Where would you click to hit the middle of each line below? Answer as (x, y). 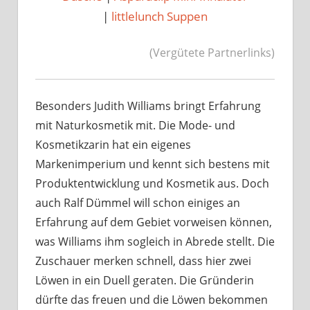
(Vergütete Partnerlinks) (212, 53)
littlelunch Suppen (159, 17)
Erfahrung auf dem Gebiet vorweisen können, (154, 222)
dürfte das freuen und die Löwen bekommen (152, 300)
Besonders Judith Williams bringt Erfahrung (148, 106)
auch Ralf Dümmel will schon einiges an (138, 203)
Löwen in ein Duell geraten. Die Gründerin (145, 281)
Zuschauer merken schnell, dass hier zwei (143, 261)
